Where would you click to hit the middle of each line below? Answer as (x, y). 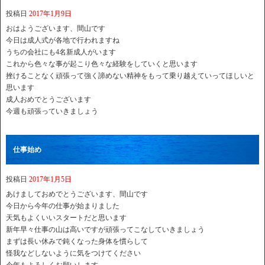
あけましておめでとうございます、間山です (77, 194)
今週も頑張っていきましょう (52, 112)
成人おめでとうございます (49, 100)
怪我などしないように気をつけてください (73, 253)
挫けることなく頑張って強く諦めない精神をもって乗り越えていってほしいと (130, 76)
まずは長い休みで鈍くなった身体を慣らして (77, 242)
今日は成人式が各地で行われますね (63, 41)
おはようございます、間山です (56, 29)
